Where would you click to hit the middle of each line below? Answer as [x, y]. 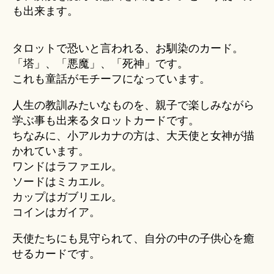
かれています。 [51, 151]
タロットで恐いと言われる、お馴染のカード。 [128, 49]
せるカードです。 [56, 254]
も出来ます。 [45, 11]
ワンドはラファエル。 [67, 167]
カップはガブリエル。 [67, 197]
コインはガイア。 [56, 213]
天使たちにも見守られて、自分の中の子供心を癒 [133, 239]
